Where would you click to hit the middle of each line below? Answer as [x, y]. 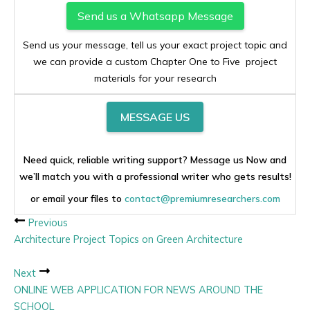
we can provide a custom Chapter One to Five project [155, 61]
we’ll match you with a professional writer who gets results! [155, 176]
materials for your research [155, 78]
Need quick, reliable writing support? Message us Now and [155, 159]
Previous [47, 222]
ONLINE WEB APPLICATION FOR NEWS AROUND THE [138, 290]
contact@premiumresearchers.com [202, 198]
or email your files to [77, 198]
